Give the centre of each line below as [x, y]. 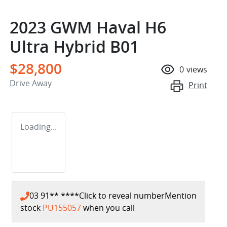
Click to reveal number [122, 195]
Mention [181, 195]
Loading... [39, 126]
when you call [109, 207]
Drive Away [31, 83]
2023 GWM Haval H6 [88, 27]
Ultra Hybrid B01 [74, 46]
